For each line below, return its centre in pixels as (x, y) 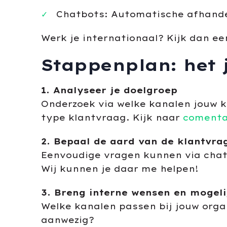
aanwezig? (67, 220)
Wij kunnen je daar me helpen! (120, 169)
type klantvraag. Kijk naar (112, 118)
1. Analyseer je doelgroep (109, 90)
